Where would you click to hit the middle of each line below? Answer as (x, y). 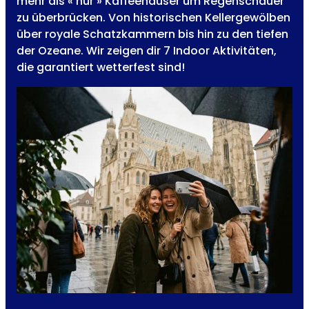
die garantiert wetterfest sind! (101, 68)
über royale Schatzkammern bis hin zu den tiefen (152, 34)
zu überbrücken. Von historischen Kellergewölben (153, 18)
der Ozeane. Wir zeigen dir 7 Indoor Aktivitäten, (147, 51)
